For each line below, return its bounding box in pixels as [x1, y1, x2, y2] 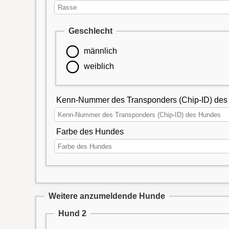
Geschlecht [68, 27, 112, 36]
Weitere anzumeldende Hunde [48, 191, 165, 200]
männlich [84, 47, 118, 56]
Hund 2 [58, 209, 87, 218]
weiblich [84, 61, 114, 71]
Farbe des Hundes [56, 127, 124, 136]
